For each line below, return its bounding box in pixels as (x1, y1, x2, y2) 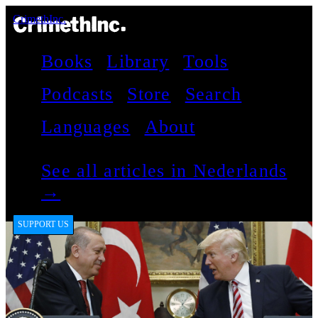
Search (185, 84, 242, 105)
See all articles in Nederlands (41, 160, 287, 182)
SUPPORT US (18, 219, 69, 230)
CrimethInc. (13, 13, 66, 25)
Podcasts (41, 84, 114, 105)
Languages (41, 116, 131, 138)
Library (106, 51, 170, 72)
